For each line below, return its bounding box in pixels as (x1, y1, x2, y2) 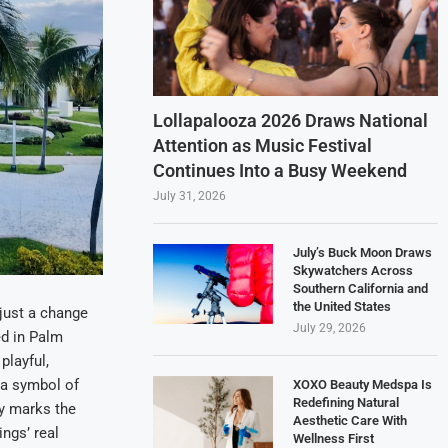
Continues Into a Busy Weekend (153, 159, 408, 181)
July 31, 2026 (153, 188, 227, 203)
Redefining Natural (293, 394, 400, 410)
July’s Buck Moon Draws (293, 244, 433, 260)
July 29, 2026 (293, 320, 367, 335)
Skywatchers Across (293, 262, 414, 278)
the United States (293, 298, 392, 314)
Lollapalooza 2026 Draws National (153, 109, 429, 131)
